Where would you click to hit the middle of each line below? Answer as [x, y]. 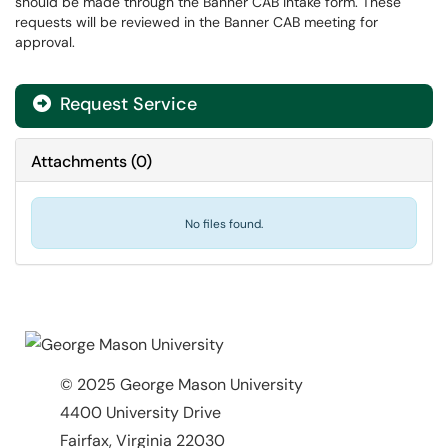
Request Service [126, 104]
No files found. [224, 224]
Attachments [79, 161]
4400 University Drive [140, 412]
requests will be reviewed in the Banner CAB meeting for [196, 22]
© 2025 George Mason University [181, 384]
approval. [45, 42]
